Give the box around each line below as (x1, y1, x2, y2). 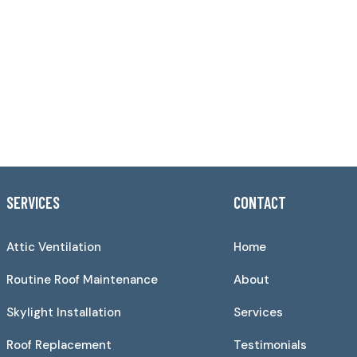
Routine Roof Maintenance (6, 271, 158, 288)
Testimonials (233, 336, 307, 353)
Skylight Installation (6, 304, 121, 320)
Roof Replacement (6, 336, 112, 353)
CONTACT (233, 192, 286, 212)
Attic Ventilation (6, 238, 101, 255)
